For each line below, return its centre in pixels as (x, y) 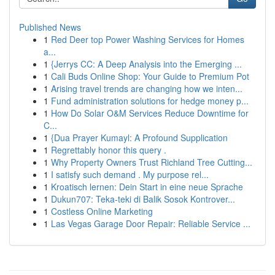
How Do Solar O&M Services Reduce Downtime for (150, 113)
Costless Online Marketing (102, 211)
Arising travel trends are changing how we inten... (147, 88)
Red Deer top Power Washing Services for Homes (148, 39)
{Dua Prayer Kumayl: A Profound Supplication (139, 137)
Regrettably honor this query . (109, 150)
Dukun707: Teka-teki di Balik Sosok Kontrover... (143, 199)
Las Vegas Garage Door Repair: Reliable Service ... (151, 223)
